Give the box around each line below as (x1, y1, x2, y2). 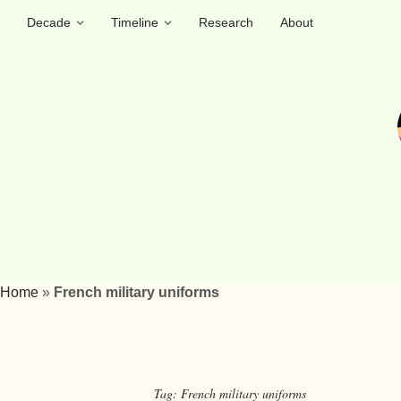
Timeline (111, 15, 158, 30)
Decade (27, 15, 71, 30)
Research (199, 15, 253, 30)
